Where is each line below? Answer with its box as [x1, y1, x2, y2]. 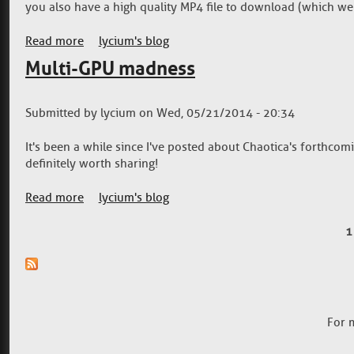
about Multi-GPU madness [84, 190, 223, 205]
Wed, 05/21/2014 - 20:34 [156, 106, 295, 121]
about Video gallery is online [84, 34, 238, 49]
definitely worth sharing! [25, 156, 158, 171]
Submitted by [25, 106, 100, 121]
